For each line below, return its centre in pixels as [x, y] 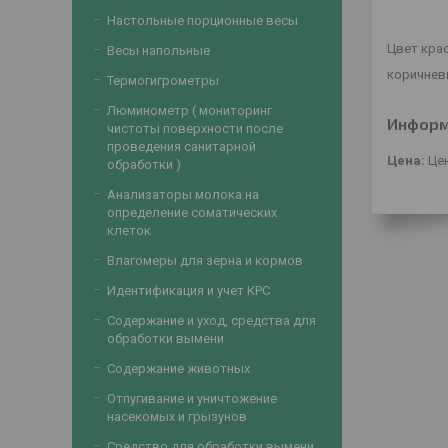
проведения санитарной [181, 146]
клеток [129, 230]
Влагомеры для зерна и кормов [205, 260]
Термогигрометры [163, 80]
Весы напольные [158, 50]
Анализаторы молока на [183, 194]
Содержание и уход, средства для [211, 320]
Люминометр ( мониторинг [189, 110]
